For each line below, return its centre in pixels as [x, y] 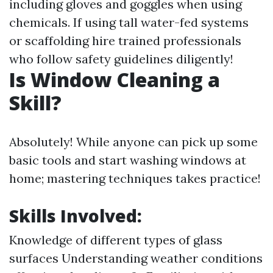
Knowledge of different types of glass [116, 240]
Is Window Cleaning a [115, 80]
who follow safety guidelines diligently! [121, 59]
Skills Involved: [76, 216]
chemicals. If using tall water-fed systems [129, 22]
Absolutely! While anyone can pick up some [133, 142]
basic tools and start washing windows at [128, 160]
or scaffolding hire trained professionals [125, 41]
